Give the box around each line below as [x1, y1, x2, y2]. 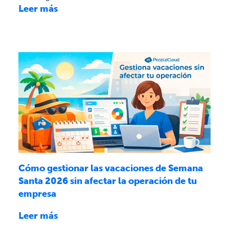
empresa [18, 188, 56, 200]
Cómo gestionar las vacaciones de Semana [18, 163, 203, 174]
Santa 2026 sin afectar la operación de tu [18, 175, 197, 187]
